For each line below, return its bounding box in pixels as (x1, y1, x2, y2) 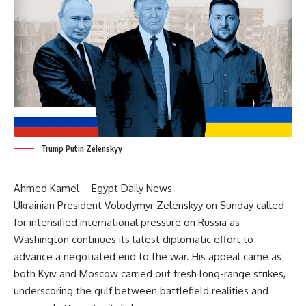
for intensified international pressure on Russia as (14, 216, 240, 229)
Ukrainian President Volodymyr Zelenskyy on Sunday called (14, 199, 284, 212)
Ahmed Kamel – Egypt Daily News (14, 182, 172, 195)
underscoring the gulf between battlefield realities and (14, 284, 268, 298)
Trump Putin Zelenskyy (41, 143, 122, 154)
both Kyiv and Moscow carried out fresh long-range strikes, (14, 267, 286, 281)
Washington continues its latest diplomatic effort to (14, 233, 253, 247)
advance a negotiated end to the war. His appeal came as (14, 250, 281, 264)
